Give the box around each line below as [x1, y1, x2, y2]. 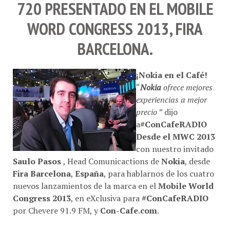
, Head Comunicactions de [63, 155, 161, 167]
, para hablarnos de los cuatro [104, 167, 214, 179]
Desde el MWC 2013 [136, 130, 215, 142]
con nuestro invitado [136, 143, 214, 155]
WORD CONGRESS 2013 [27, 17, 169, 40]
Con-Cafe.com [100, 204, 157, 216]
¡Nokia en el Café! [136, 69, 207, 81]
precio [136, 106, 159, 118]
